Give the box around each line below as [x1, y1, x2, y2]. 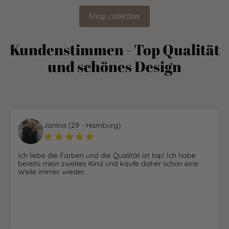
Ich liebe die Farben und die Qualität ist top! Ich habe [18, 150, 196, 160]
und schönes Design [48, 56, 181, 77]
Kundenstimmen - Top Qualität [9, 39, 220, 60]
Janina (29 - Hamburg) [43, 120, 121, 130]
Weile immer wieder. [18, 167, 85, 176]
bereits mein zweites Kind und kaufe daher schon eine [18, 158, 198, 168]
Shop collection [89, 12, 140, 21]
